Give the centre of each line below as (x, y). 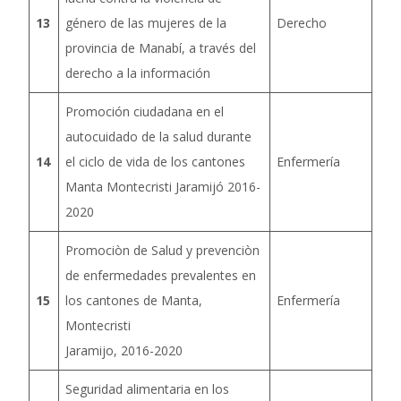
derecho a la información (138, 73)
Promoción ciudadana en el (145, 111)
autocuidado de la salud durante (158, 137)
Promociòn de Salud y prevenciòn (162, 250)
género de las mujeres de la (146, 23)
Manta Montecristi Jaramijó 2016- (163, 187)
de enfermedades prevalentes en (161, 275)
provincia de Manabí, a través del (161, 48)
